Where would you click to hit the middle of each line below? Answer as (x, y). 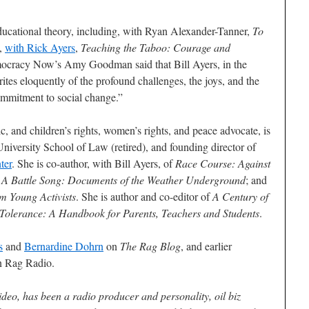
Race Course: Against (223, 163)
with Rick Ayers (40, 48)
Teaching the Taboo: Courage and (156, 48)
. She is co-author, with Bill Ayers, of (93, 163)
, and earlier (206, 246)
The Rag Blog (150, 246)
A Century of (240, 197)
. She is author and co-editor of (144, 197)
